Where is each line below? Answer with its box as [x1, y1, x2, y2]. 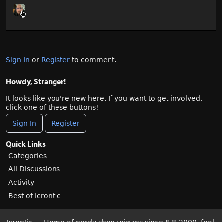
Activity [8, 178, 34, 187]
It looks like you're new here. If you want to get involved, [6, 94, 202, 103]
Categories [8, 152, 47, 160]
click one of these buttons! [6, 103, 99, 111]
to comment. [70, 56, 116, 64]
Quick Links [6, 139, 46, 149]
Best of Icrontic [8, 192, 61, 200]
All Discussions [8, 165, 60, 173]
